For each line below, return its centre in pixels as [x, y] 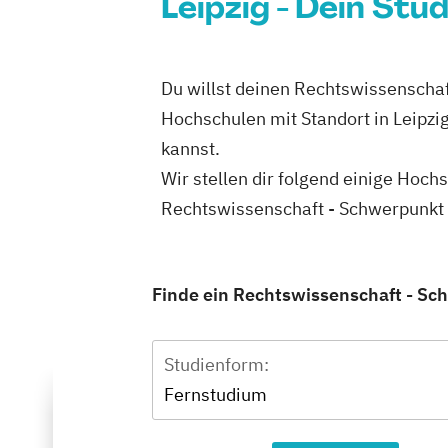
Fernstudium [215, 394]
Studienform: [216, 364]
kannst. [190, 148]
